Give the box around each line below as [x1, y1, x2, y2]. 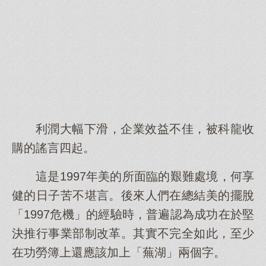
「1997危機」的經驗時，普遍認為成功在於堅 [12, 208, 254, 221]
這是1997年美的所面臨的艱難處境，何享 [36, 170, 254, 183]
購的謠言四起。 [12, 141, 95, 154]
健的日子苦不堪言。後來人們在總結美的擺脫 [12, 189, 254, 202]
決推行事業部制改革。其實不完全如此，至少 [12, 227, 254, 240]
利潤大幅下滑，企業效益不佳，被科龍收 [36, 122, 254, 135]
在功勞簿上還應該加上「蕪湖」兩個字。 [12, 246, 226, 259]
